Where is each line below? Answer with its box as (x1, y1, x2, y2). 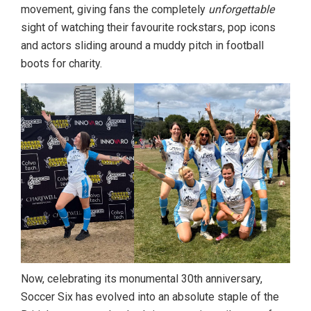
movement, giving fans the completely (21, 3, 208, 16)
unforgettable (208, 3, 274, 16)
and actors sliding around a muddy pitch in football (21, 39, 264, 52)
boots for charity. (21, 57, 102, 70)
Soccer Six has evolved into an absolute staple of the (21, 289, 279, 303)
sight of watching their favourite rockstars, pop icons (21, 21, 276, 34)
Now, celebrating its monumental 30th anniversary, (21, 271, 262, 285)
